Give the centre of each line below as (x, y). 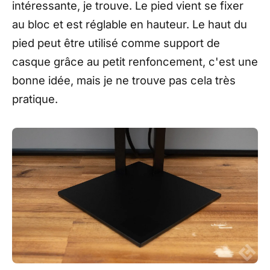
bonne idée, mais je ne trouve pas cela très (124, 80)
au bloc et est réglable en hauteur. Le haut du (130, 24)
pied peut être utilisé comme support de (116, 43)
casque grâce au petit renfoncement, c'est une (135, 62)
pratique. (35, 99)
